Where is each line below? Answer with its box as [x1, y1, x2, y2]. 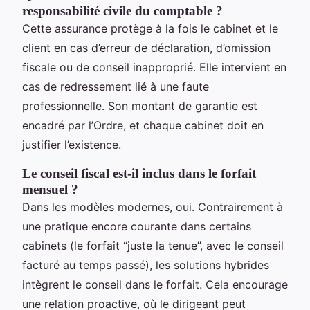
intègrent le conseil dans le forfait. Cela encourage [22, 277, 288, 292]
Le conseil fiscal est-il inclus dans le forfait [22, 166, 256, 181]
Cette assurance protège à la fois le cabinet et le [22, 21, 278, 36]
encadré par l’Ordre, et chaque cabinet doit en [22, 118, 264, 133]
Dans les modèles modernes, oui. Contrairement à [22, 200, 283, 215]
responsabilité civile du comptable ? [22, 3, 223, 19]
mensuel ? [22, 182, 78, 197]
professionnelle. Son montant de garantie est [22, 99, 257, 113]
